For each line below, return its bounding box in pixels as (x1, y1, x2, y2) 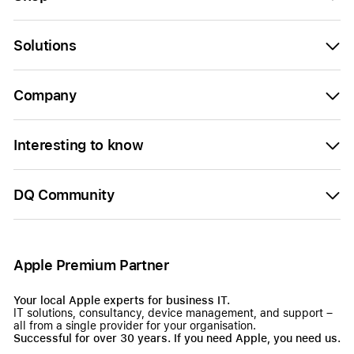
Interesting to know (13, 137, 144, 153)
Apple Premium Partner (13, 257, 169, 273)
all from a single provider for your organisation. (13, 319, 256, 332)
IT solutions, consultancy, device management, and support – (13, 307, 333, 319)
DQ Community (13, 186, 115, 203)
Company (13, 87, 77, 104)
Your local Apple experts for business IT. (13, 294, 230, 307)
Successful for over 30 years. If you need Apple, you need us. (13, 332, 341, 345)
